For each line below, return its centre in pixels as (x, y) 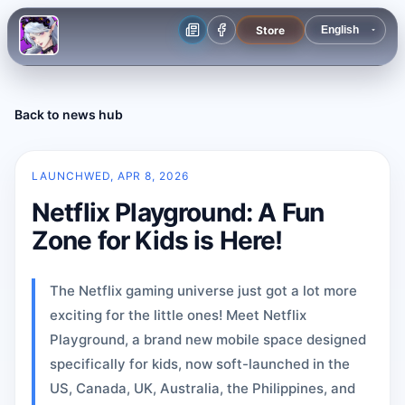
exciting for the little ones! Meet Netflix (178, 315)
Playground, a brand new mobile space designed (208, 339)
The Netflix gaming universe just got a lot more (203, 291)
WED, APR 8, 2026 (137, 176)
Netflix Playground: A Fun (178, 212)
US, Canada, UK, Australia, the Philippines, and (202, 388)
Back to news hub (69, 114)
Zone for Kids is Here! (157, 240)
